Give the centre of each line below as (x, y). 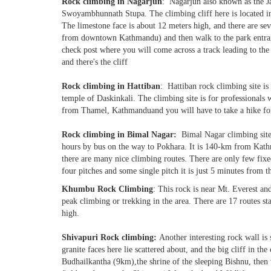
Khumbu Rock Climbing (107, 189)
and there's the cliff (95, 62)
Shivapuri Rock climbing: (110, 237)
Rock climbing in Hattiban (111, 86)
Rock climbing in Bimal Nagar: (122, 135)
